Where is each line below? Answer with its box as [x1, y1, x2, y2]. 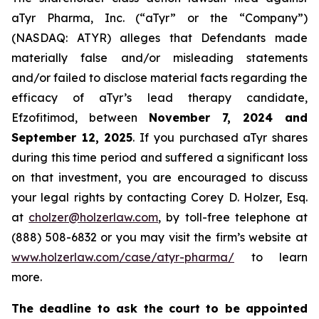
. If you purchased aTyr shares [132, 130, 308, 145]
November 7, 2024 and [149, 110, 308, 125]
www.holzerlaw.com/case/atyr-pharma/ [11, 250, 234, 264]
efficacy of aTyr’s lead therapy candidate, [11, 90, 308, 105]
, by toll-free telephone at [158, 210, 308, 224]
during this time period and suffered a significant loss [11, 150, 308, 164]
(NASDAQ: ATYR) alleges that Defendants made [11, 31, 308, 45]
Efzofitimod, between [11, 110, 149, 125]
